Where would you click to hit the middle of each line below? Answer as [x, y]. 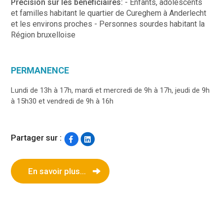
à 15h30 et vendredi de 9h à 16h [62, 101]
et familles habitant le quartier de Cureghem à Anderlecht [109, 13]
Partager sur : [37, 138]
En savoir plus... [57, 171]
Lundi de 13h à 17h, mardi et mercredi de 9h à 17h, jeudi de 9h [110, 90]
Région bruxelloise [43, 35]
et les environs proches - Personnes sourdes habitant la [108, 24]
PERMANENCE [40, 70]
